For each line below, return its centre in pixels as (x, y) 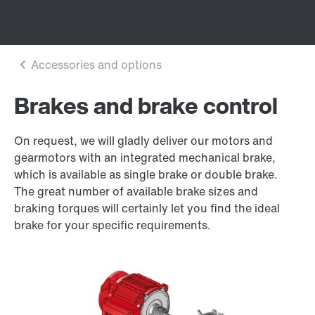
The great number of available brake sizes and (136, 191)
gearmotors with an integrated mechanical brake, (145, 157)
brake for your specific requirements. (112, 225)
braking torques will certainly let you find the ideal (147, 208)
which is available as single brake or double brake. (146, 174)
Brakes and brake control (146, 105)
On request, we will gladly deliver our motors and (143, 141)
